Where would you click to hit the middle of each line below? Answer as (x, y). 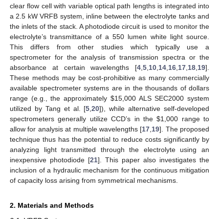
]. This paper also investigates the (153, 160)
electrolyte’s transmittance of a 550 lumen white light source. (109, 37)
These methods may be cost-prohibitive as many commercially (109, 78)
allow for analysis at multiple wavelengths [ (76, 129)
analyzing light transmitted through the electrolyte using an (109, 150)
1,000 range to (185, 119)
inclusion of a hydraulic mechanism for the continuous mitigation (109, 170)
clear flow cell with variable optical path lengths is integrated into (109, 6)
